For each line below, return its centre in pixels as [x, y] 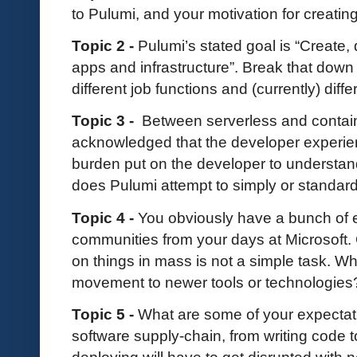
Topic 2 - [105, 46]
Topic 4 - [103, 217]
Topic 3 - [107, 121]
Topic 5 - [105, 314]
